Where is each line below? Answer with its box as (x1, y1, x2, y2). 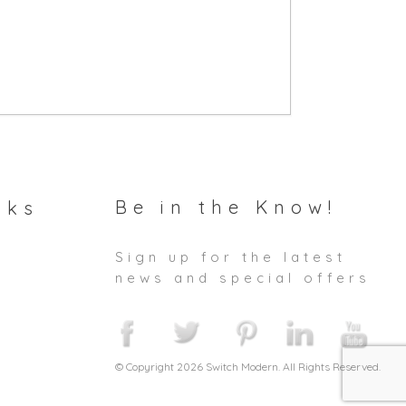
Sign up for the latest (115, 248, 346, 266)
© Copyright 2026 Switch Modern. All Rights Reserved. (115, 360, 381, 373)
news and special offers (115, 269, 371, 286)
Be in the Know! (115, 196, 337, 218)
